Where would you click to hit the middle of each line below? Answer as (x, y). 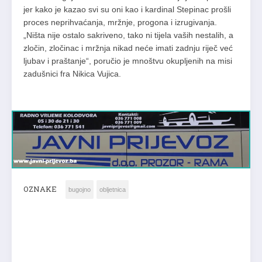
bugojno (80, 189)
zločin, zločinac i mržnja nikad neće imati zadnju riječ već (128, 48)
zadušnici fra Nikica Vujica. (72, 74)
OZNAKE (40, 189)
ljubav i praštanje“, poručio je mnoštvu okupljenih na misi (128, 61)
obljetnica (113, 189)
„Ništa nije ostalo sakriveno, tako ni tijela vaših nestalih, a (128, 35)
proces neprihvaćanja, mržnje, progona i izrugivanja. (120, 22)
